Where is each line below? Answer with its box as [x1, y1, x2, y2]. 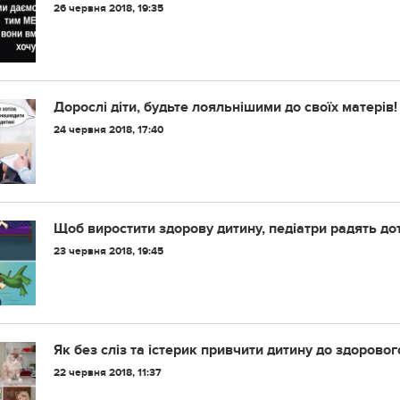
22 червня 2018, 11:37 [54, 366, 162, 379]
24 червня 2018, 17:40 [54, 123, 163, 137]
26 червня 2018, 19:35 [54, 2, 163, 15]
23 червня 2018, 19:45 [54, 245, 163, 258]
